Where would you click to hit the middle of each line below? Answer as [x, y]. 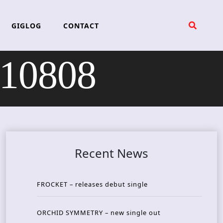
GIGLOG [26, 25]
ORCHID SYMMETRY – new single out [99, 213]
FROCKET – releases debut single [92, 184]
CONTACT [81, 25]
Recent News [111, 153]
